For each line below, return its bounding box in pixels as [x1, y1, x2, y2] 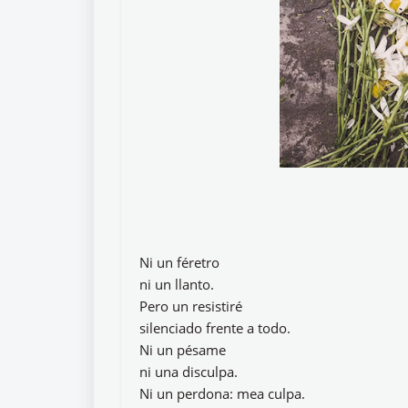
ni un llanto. [139, 275, 214, 293]
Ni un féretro [139, 253, 219, 271]
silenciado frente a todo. [139, 319, 291, 337]
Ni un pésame [139, 341, 226, 359]
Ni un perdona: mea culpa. [139, 384, 305, 403]
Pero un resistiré [139, 297, 242, 315]
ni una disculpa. [139, 362, 238, 381]
